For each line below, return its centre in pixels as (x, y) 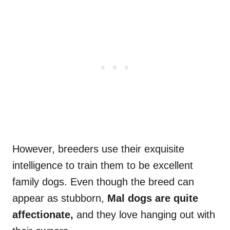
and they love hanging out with (144, 215)
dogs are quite (161, 198)
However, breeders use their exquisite (98, 149)
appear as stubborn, (60, 198)
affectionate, (43, 215)
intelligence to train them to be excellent (103, 166)
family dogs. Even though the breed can (103, 182)
